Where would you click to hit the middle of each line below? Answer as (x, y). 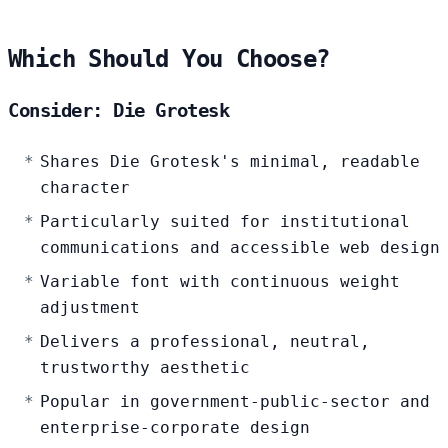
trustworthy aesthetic (145, 367)
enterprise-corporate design (175, 427)
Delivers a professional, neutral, (205, 341)
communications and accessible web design (240, 247)
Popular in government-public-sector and (235, 401)
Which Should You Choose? (169, 59)
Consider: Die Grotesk (119, 110)
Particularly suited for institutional (225, 221)
